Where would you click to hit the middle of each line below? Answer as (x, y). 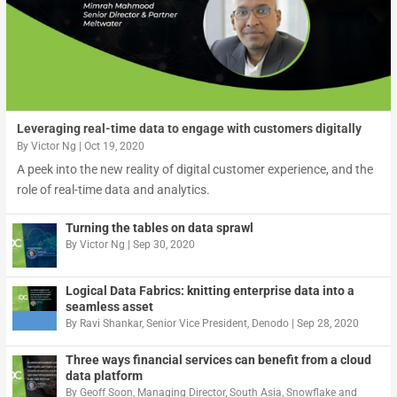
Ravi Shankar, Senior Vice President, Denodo (184, 324)
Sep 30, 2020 (163, 245)
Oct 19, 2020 (114, 147)
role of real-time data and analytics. (113, 190)
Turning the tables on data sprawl (159, 228)
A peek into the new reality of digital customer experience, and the (195, 170)
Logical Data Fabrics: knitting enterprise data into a (210, 291)
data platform (104, 376)
